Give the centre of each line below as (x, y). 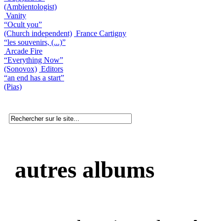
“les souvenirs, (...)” (35, 42)
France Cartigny (101, 33)
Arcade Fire (24, 51)
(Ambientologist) (30, 6)
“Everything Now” (34, 60)
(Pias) (13, 86)
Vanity (16, 15)
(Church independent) (38, 33)
